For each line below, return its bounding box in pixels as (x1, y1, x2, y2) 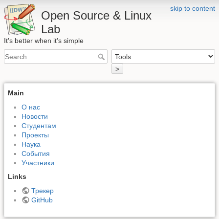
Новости (22, 112, 48, 120)
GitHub (31, 196, 53, 204)
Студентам (22, 121, 56, 130)
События (22, 149, 50, 157)
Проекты (22, 131, 49, 139)
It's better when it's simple (4, 37, 84, 44)
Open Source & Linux (41, 9, 152, 22)
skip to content (170, 4, 215, 12)
